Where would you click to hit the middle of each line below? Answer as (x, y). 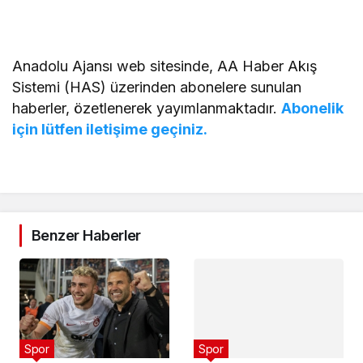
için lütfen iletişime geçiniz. (110, 130)
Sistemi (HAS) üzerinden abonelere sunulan (157, 88)
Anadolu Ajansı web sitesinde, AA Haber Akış (165, 66)
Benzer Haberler (86, 236)
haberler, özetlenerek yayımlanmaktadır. (147, 109)
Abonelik (313, 109)
